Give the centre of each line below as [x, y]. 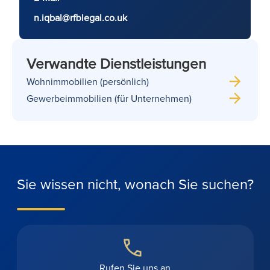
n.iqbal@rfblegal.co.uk [80, 17]
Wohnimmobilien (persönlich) [88, 81]
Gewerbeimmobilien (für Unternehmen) [109, 98]
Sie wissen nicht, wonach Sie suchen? [135, 184]
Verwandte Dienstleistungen [116, 63]
